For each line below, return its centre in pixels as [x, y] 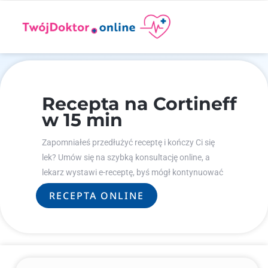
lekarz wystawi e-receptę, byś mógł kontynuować [133, 172]
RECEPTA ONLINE [97, 196]
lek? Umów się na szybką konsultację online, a [126, 157]
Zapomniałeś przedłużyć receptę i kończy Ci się [128, 142]
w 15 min [82, 120]
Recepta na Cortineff [139, 104]
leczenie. [58, 187]
